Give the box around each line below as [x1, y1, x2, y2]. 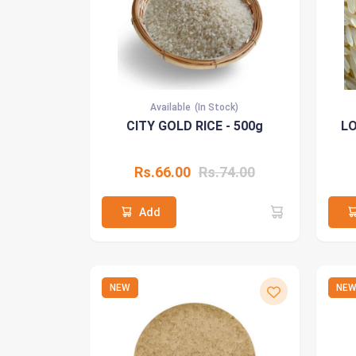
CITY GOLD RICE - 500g [126, 118, 263, 133]
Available [150, 101, 191, 113]
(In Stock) [195, 101, 238, 113]
